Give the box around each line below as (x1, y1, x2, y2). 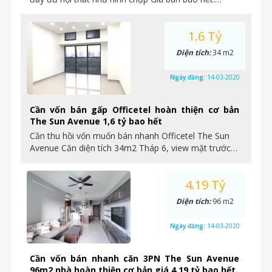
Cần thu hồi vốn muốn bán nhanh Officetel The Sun (30, 130, 229, 141)
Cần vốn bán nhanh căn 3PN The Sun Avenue (30, 253, 239, 264)
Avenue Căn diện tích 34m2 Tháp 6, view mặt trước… (30, 142, 237, 154)
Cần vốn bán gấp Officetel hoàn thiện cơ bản (30, 104, 239, 115)
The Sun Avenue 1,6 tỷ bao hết (30, 115, 162, 127)
